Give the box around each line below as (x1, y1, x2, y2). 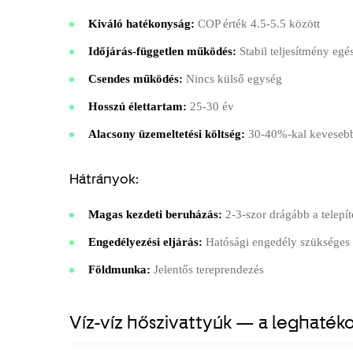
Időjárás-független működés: (88, 44, 236, 58)
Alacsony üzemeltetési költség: (88, 127, 245, 140)
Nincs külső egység (183, 72, 282, 85)
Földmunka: (88, 262, 150, 276)
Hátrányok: (69, 170, 139, 187)
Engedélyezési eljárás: (88, 235, 203, 248)
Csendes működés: (88, 72, 183, 85)
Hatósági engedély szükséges (203, 235, 350, 248)
